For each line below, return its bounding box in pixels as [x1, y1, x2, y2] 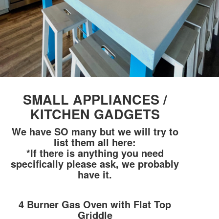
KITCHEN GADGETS [30, 105, 160, 124]
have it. [78, 167, 112, 182]
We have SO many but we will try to [11, 124, 178, 139]
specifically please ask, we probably [11, 156, 179, 171]
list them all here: [54, 135, 136, 150]
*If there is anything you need [26, 146, 164, 160]
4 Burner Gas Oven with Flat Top [19, 197, 171, 212]
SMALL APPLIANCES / [22, 90, 167, 109]
